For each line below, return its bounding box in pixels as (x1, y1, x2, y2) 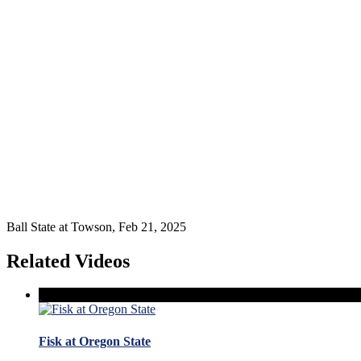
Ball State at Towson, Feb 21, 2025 (6, 219, 186, 234)
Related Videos (6, 250, 130, 272)
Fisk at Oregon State (39, 334, 151, 348)
